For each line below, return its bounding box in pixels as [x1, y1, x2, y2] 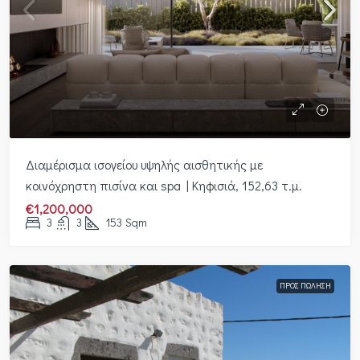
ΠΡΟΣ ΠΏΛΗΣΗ [280, 280, 331, 291]
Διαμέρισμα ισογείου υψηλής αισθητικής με [26, 156, 263, 173]
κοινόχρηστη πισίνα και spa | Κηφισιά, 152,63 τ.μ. [26, 177, 302, 194]
